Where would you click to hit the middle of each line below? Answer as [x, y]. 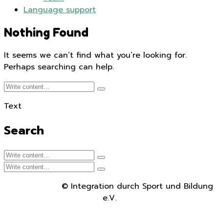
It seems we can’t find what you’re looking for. [95, 55]
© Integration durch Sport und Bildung [109, 186]
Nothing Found [46, 32]
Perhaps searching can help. [59, 67]
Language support [60, 10]
